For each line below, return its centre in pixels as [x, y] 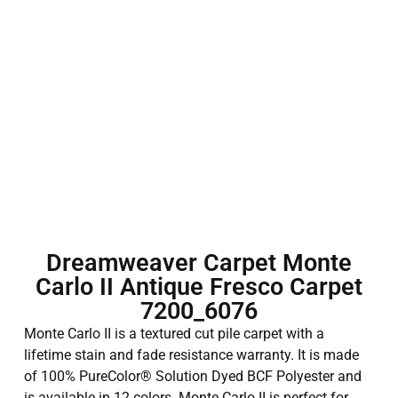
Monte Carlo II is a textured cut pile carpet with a [174, 334]
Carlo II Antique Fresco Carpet [199, 287]
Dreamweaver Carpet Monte [199, 263]
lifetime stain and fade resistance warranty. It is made [191, 355]
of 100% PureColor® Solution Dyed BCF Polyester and [192, 377]
